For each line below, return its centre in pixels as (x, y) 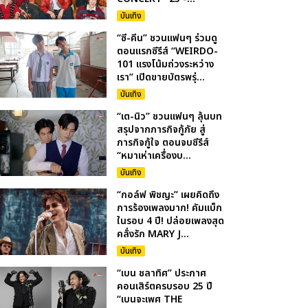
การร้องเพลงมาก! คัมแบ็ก (170, 208)
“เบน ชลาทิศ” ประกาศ (162, 273)
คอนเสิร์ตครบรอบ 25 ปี (165, 286)
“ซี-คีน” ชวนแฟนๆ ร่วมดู (167, 38)
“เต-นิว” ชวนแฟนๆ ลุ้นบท (170, 117)
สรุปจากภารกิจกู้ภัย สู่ (162, 130)
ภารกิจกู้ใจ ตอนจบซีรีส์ (163, 143)
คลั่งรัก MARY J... (153, 234)
